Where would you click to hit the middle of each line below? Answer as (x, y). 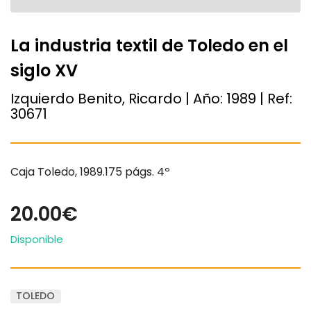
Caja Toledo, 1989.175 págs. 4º (90, 171)
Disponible (37, 239)
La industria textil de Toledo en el (149, 45)
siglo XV (44, 70)
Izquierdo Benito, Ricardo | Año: (118, 98)
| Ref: (274, 98)
